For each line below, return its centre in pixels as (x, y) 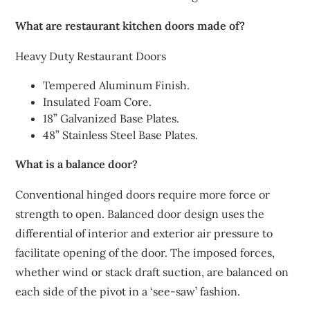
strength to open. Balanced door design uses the (140, 214)
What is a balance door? (77, 164)
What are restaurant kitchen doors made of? (130, 26)
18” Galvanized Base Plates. (111, 118)
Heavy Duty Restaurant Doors (91, 56)
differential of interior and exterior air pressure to (144, 233)
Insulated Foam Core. (98, 102)
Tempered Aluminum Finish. (117, 85)
